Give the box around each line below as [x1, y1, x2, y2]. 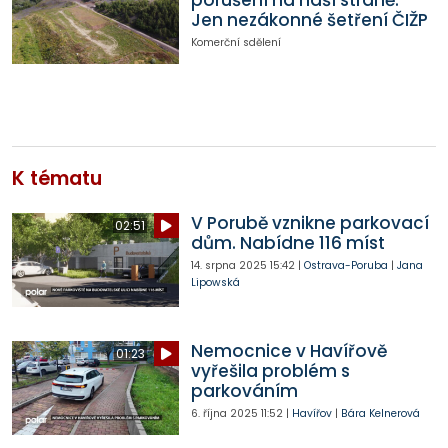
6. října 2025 [190, 406, 258, 422]
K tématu [12, 165, 102, 193]
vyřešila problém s [190, 359, 350, 384]
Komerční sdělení [190, 35, 281, 51]
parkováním [190, 379, 298, 404]
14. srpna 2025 [190, 258, 267, 274]
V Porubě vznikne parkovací [190, 211, 429, 236]
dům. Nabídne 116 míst [190, 231, 385, 256]
